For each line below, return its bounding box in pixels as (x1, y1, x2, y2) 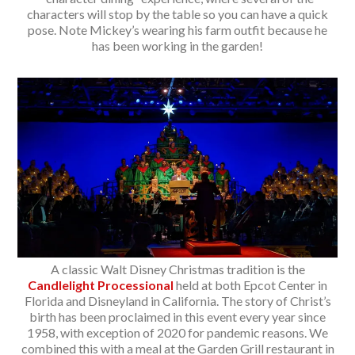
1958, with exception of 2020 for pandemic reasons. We (27, 325, 328, 341)
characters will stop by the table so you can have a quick (27, 6, 328, 22)
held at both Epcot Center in (174, 277, 327, 293)
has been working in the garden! (92, 38, 263, 54)
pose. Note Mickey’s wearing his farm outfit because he (28, 22, 327, 38)
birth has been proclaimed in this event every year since (29, 309, 326, 325)
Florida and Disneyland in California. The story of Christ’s (24, 293, 331, 309)
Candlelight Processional (28, 277, 174, 293)
